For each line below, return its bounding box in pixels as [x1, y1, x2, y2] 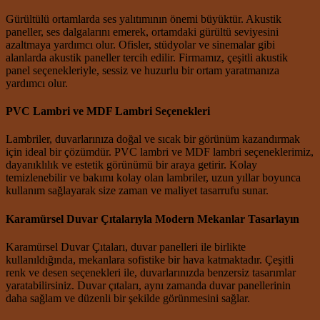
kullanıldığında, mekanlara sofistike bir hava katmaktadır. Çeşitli [6, 253, 294, 266]
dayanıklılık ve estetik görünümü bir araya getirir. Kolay [6, 159, 257, 171]
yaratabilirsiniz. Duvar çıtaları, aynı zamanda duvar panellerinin [6, 279, 291, 291]
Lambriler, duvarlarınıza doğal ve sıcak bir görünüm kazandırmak [6, 133, 300, 146]
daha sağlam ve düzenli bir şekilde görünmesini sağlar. [6, 291, 250, 304]
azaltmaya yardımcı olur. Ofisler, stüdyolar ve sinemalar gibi [6, 38, 275, 51]
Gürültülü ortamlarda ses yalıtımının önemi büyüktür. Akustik [6, 12, 281, 25]
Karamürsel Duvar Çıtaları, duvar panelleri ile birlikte [6, 240, 246, 253]
